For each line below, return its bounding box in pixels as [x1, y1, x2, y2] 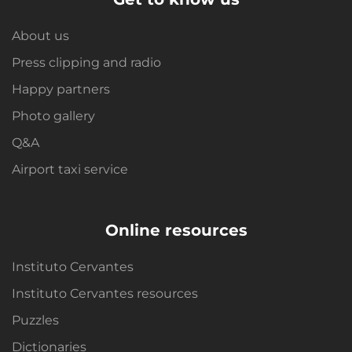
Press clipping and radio [12, 54, 161, 70]
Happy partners [12, 81, 110, 97]
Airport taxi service [12, 161, 128, 177]
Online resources [104, 220, 247, 240]
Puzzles [12, 312, 59, 328]
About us [12, 27, 69, 43]
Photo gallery [12, 108, 95, 123]
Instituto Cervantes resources [12, 285, 198, 301]
